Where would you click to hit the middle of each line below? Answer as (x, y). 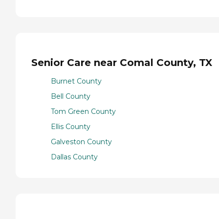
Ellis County (71, 127)
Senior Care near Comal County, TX (122, 62)
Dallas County (74, 157)
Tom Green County (83, 112)
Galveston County (81, 142)
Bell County (71, 97)
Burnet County (76, 81)
